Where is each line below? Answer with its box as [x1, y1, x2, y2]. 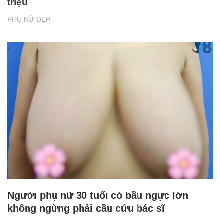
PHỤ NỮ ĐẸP [7, 15, 50, 24]
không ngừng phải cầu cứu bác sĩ [7, 202, 165, 214]
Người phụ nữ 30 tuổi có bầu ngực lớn [7, 190, 188, 201]
